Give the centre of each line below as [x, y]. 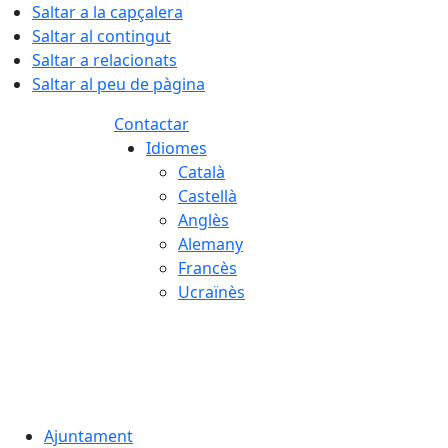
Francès [207, 268]
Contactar [151, 124]
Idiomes [176, 148]
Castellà [207, 196]
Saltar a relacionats [104, 60]
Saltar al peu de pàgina [118, 84]
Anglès [203, 220]
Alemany [210, 244]
